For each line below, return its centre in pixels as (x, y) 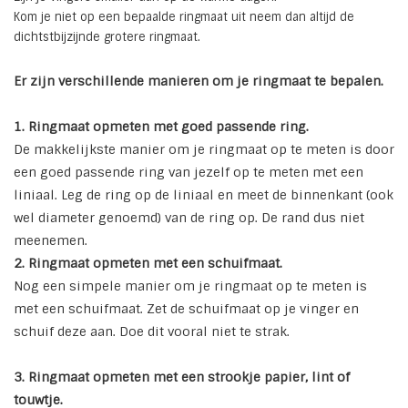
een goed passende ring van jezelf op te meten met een (189, 173)
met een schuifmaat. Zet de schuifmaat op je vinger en (186, 309)
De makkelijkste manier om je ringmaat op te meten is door (204, 150)
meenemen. (51, 241)
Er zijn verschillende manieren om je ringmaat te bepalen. (199, 82)
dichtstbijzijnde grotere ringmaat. (107, 37)
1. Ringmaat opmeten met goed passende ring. (161, 127)
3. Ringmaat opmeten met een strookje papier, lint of (182, 377)
